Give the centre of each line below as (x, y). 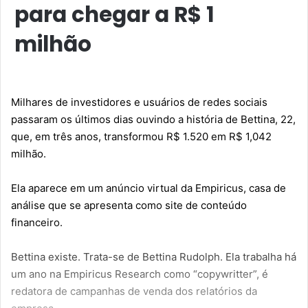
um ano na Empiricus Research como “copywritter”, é (140, 274)
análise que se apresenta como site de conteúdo (129, 205)
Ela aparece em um (58, 188)
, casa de (265, 188)
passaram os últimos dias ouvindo (93, 119)
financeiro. (37, 222)
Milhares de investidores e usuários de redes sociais (139, 102)
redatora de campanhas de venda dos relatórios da (134, 291)
